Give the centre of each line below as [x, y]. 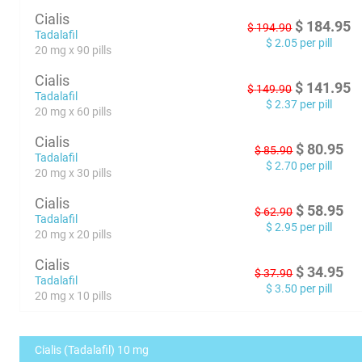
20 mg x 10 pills [74, 296]
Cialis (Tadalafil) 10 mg [92, 350]
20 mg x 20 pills [74, 234]
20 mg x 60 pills [74, 112]
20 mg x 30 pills [74, 173]
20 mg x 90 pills [74, 50]
